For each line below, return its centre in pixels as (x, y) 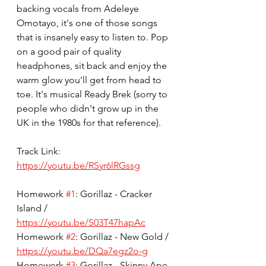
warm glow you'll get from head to (90, 80)
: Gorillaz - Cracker (115, 194)
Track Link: (40, 151)
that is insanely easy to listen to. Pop (94, 37)
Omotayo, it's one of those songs (88, 23)
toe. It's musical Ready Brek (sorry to (93, 94)
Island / (33, 208)
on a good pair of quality (70, 51)
